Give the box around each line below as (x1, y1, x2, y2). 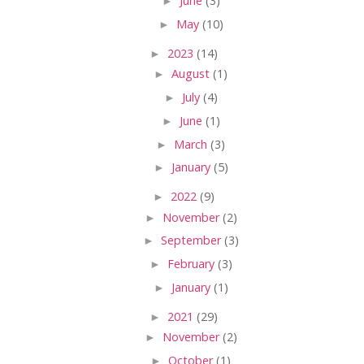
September (160, 232, 224, 249)
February (167, 256, 218, 272)
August (171, 66, 213, 82)
